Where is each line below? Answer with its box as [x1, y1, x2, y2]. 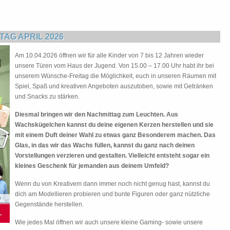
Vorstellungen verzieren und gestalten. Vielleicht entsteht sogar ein [15, 152, 209, 159]
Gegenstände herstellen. [15, 201, 84, 208]
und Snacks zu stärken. [15, 93, 80, 100]
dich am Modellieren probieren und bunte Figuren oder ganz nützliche [15, 190, 210, 198]
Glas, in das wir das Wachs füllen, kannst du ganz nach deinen [15, 142, 195, 149]
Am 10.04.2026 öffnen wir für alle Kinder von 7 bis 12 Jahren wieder [15, 52, 204, 59]
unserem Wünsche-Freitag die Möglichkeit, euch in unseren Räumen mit [15, 72, 216, 80]
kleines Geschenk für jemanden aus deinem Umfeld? [15, 162, 169, 169]
